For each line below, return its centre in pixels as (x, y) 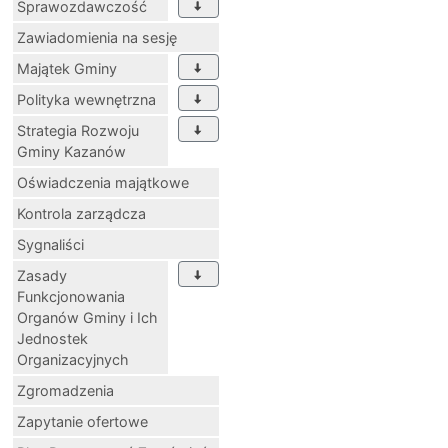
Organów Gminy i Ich (87, 317)
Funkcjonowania (71, 296)
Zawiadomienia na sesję (97, 37)
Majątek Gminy (67, 68)
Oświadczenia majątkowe (103, 182)
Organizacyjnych (73, 359)
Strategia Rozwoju (78, 130)
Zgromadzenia (65, 390)
